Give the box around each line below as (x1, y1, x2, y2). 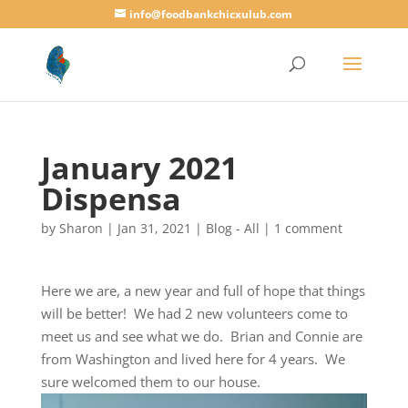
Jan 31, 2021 (117, 219, 191, 237)
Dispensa (40, 178, 181, 219)
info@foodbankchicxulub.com (129, 6, 293, 22)
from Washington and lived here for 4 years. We (40, 350, 345, 368)
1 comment (273, 219, 342, 237)
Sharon (58, 219, 103, 237)
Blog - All (205, 219, 260, 237)
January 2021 (40, 147, 238, 189)
